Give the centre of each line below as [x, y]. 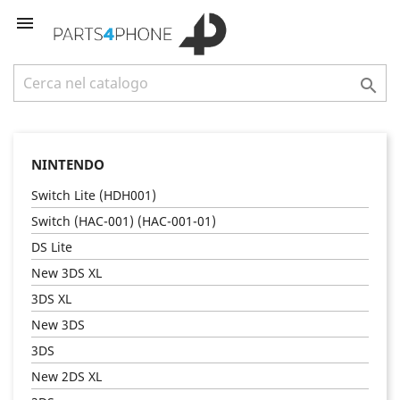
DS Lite [52, 246]
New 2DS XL [67, 376]
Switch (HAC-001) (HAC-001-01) [124, 221]
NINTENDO [68, 164]
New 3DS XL [67, 272]
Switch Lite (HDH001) [94, 195]
